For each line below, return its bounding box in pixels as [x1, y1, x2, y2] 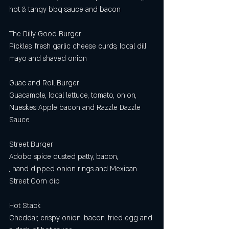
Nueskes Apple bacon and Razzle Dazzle [9, 103, 143, 112]
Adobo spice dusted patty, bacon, [9, 152, 122, 162]
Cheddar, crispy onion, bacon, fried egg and [9, 213, 154, 223]
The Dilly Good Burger [9, 29, 81, 39]
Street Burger [9, 140, 55, 149]
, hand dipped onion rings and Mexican [9, 164, 139, 174]
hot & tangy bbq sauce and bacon [9, 5, 121, 14]
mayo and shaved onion [9, 54, 87, 63]
